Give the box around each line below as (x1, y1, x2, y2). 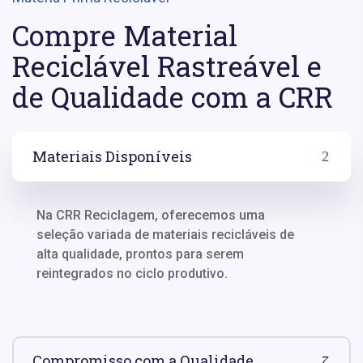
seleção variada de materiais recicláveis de (36, 226, 294, 242)
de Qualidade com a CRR (12, 77, 333, 115)
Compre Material (12, 15, 237, 53)
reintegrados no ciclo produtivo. (36, 265, 228, 281)
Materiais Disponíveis (32, 146, 192, 166)
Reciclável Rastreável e (12, 46, 322, 84)
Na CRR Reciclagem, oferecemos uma (36, 207, 265, 223)
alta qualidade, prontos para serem (36, 246, 244, 262)
